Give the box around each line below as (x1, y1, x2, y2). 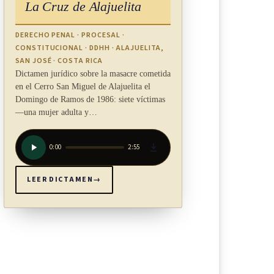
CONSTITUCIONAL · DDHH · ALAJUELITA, (15, 42, 165, 53)
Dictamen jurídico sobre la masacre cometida (15, 68, 171, 78)
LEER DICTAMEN (27, 174, 94, 185)
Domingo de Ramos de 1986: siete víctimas (15, 94, 165, 104)
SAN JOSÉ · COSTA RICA (15, 55, 103, 66)
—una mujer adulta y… (15, 107, 97, 117)
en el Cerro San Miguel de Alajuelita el (15, 81, 150, 91)
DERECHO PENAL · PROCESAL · (15, 29, 125, 40)
